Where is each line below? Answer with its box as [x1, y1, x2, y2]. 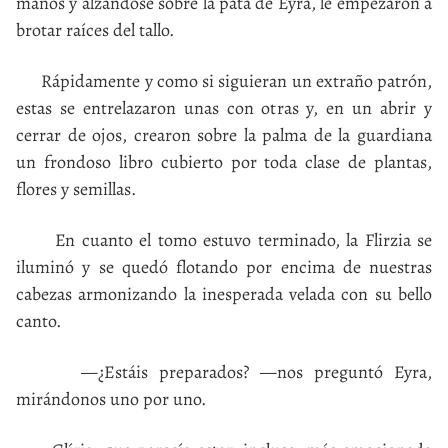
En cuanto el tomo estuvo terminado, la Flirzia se [16, 227, 432, 252]
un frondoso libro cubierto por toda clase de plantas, [16, 149, 432, 174]
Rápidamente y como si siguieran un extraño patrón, [16, 68, 432, 93]
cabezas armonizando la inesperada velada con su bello [16, 281, 432, 306]
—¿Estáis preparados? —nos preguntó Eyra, [16, 359, 432, 384]
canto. [16, 308, 61, 333]
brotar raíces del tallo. [16, 17, 174, 42]
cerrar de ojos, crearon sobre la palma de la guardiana [16, 122, 432, 147]
